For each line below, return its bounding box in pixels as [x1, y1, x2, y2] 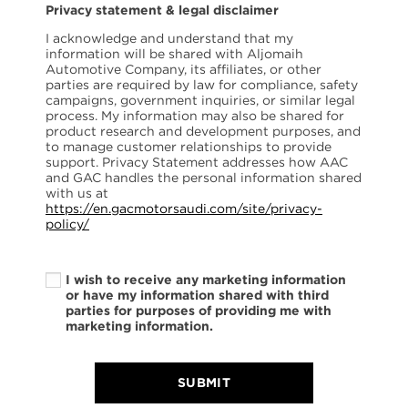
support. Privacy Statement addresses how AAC [46, 155, 348, 170]
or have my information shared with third [66, 288, 329, 303]
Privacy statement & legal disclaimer [46, 3, 279, 18]
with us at [46, 186, 108, 201]
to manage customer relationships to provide [46, 139, 331, 155]
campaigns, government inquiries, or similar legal [46, 93, 355, 108]
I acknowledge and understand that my [46, 31, 293, 46]
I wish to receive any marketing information [66, 272, 346, 288]
